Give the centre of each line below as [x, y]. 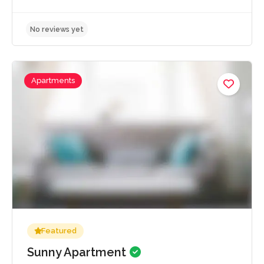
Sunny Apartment [78, 252]
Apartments [53, 80]
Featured [59, 230]
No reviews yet [63, 91]
